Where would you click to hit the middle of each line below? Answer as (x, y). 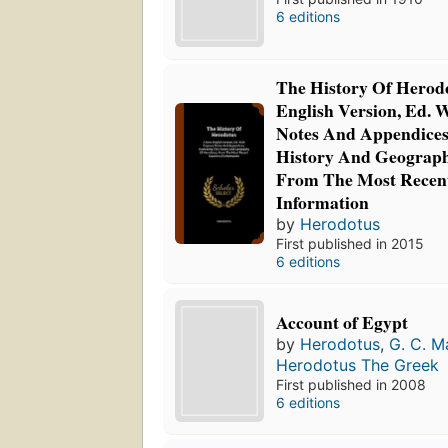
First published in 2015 (350, 244)
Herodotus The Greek (358, 364)
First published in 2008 (351, 384)
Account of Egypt (342, 321)
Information (323, 202)
